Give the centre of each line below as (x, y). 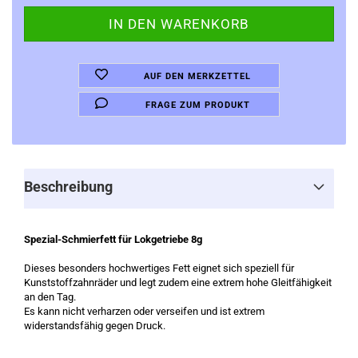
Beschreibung (68, 187)
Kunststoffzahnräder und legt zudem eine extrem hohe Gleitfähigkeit (178, 282)
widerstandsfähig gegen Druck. (95, 326)
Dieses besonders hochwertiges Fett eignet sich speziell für (159, 268)
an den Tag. (50, 297)
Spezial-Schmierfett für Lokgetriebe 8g (113, 239)
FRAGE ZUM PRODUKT (197, 105)
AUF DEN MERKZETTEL (198, 76)
